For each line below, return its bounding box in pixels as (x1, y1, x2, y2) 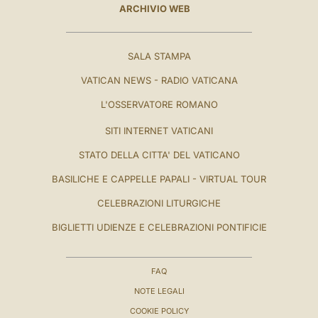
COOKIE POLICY (129, 305, 189, 316)
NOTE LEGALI (133, 285, 185, 296)
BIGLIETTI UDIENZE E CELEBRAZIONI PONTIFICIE (51, 221, 267, 233)
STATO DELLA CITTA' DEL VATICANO (78, 148, 240, 160)
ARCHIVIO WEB (119, 2, 190, 14)
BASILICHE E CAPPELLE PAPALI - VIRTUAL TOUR (52, 172, 266, 185)
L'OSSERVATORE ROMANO (100, 98, 218, 110)
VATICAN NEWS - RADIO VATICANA (80, 74, 238, 86)
